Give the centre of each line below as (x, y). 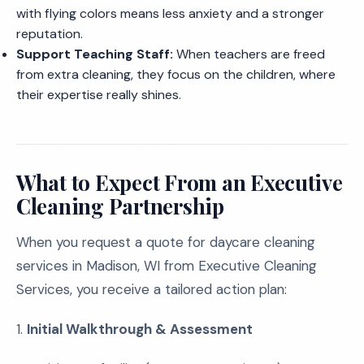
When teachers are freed (249, 54)
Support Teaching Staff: (95, 54)
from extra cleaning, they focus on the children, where (176, 74)
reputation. (50, 34)
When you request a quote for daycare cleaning (166, 242)
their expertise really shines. (99, 95)
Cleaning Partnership (120, 206)
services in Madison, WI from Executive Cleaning (167, 266)
